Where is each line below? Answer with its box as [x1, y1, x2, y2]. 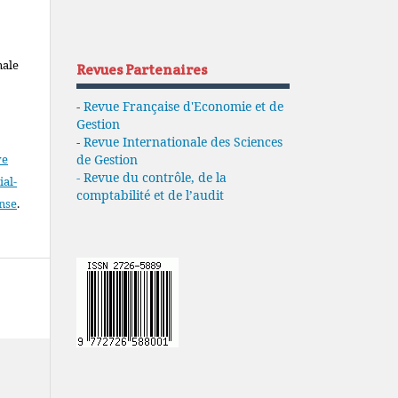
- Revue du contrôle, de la [76, 168, 227, 186]
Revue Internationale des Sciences [84, 132, 283, 150]
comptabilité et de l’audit [76, 186, 224, 203]
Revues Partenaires [76, 60, 207, 79]
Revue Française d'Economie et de [84, 97, 283, 115]
